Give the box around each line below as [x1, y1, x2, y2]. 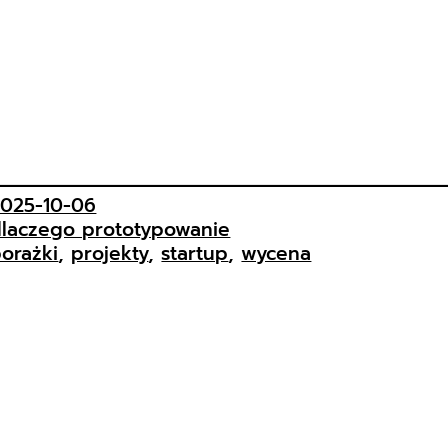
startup [161, 239, 229, 269]
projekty [71, 239, 149, 269]
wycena [241, 239, 312, 269]
